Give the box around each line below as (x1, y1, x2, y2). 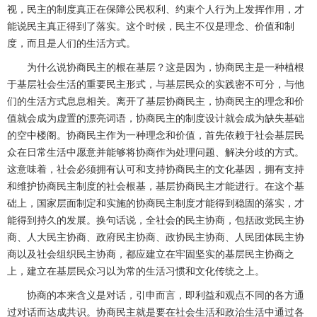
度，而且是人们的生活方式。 (7, 38, 136, 50)
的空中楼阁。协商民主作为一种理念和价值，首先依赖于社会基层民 (7, 129, 304, 142)
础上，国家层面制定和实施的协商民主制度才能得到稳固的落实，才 (7, 197, 304, 209)
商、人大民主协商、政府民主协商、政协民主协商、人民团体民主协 (7, 231, 304, 243)
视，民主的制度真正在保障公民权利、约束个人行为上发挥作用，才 (7, 4, 304, 16)
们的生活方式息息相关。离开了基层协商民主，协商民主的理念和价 (7, 96, 304, 108)
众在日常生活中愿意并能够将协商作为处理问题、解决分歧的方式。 (7, 146, 304, 158)
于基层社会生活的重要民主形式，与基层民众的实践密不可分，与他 (7, 79, 304, 91)
